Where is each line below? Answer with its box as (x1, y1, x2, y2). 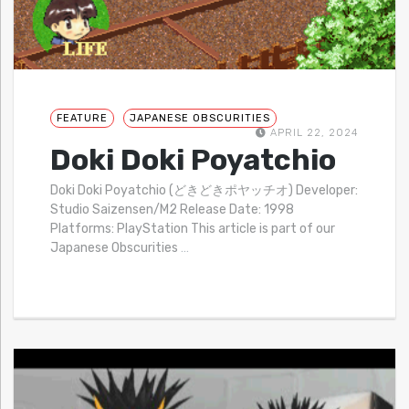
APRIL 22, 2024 (267, 126, 359, 139)
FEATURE (57, 111, 108, 124)
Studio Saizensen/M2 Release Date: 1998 (50, 201, 294, 217)
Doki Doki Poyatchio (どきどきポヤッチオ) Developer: (50, 182, 358, 198)
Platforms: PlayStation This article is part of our (50, 220, 335, 236)
